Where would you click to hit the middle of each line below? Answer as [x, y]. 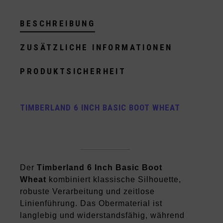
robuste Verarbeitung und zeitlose [88, 192]
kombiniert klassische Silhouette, [114, 180]
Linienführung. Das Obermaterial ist [91, 204]
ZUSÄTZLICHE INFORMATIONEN [96, 48]
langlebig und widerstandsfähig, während [103, 216]
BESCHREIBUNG [58, 24]
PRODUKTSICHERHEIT [73, 71]
